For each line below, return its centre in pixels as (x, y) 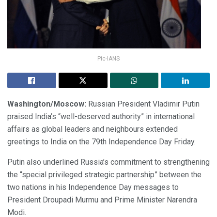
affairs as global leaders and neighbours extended (93, 129)
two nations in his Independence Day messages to (93, 187)
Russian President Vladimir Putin (144, 104)
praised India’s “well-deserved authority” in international (101, 116)
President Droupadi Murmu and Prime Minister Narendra (102, 200)
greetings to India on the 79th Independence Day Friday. (101, 141)
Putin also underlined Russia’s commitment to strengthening (108, 162)
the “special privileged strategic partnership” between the (104, 174)
